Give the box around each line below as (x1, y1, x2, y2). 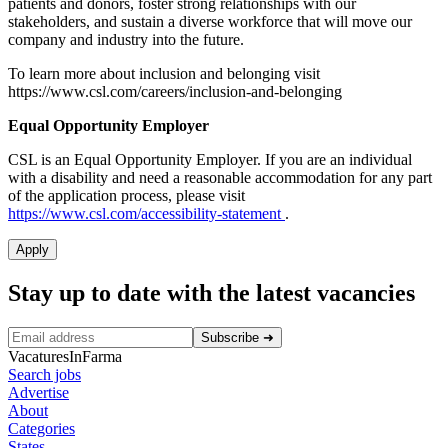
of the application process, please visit (8, 186, 245, 204)
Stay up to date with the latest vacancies (8, 279, 415, 306)
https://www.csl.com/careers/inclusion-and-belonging (8, 82, 342, 100)
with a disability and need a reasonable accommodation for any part (8, 168, 432, 186)
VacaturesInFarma (8, 347, 122, 365)
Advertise (8, 383, 69, 401)
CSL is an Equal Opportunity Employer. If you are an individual (8, 150, 412, 168)
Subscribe (201, 329, 259, 345)
